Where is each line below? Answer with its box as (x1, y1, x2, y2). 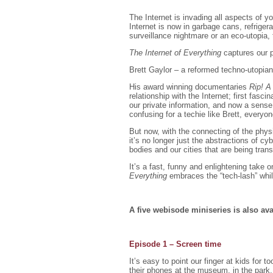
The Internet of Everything (129, 48, 221, 57)
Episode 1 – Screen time (129, 239, 221, 249)
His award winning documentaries (129, 82, 249, 91)
